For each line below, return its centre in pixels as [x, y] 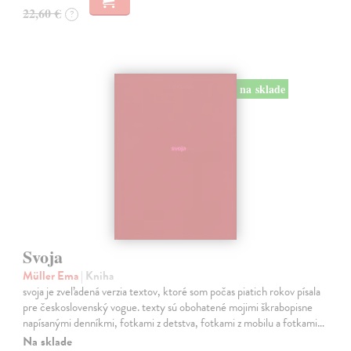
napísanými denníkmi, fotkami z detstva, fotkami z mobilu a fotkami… [174, 322]
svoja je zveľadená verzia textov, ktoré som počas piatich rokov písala [172, 291]
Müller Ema [52, 275]
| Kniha [98, 275]
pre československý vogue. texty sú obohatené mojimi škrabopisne [168, 307]
